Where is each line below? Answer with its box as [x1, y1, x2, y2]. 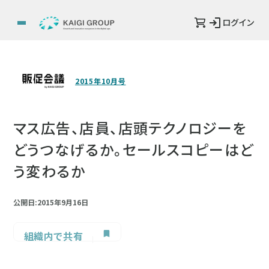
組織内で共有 [23, 229, 83, 243]
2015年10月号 [75, 76, 126, 86]
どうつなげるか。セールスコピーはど [13, 139, 254, 160]
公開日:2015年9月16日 [13, 197, 88, 207]
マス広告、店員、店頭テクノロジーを [13, 117, 247, 138]
